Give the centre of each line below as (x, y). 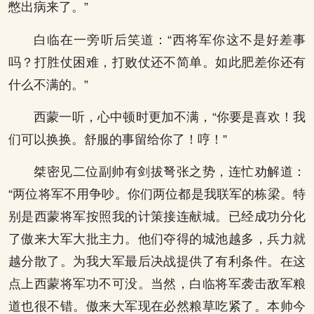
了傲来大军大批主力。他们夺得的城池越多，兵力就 (157, 239)
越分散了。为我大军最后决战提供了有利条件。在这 (157, 262)
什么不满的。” (48, 84)
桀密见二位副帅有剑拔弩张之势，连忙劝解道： (170, 172)
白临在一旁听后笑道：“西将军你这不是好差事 (170, 40)
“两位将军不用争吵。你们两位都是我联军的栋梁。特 (157, 194)
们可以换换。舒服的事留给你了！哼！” (118, 140)
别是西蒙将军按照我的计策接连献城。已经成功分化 (157, 217)
